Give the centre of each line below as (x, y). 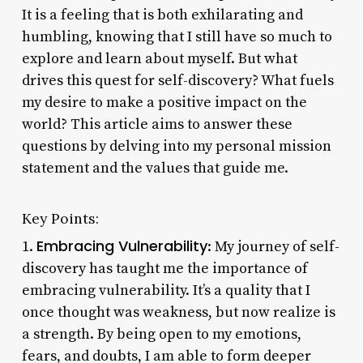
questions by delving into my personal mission (176, 146)
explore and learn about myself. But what (159, 58)
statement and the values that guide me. (155, 168)
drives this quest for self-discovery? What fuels (177, 80)
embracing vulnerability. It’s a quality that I (166, 290)
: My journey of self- (273, 246)
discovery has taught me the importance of (164, 268)
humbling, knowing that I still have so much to (177, 36)
